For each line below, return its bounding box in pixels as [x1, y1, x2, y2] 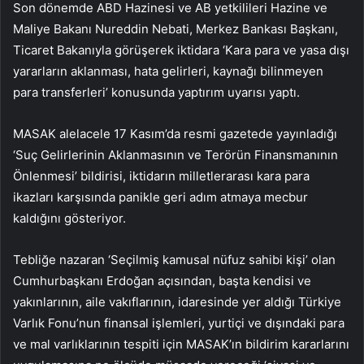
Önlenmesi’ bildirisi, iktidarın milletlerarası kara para [13, 168, 310, 184]
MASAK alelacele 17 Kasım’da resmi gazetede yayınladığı [13, 126, 337, 142]
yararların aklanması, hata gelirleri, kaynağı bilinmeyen [13, 63, 323, 80]
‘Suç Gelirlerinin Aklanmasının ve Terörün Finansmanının [13, 147, 338, 163]
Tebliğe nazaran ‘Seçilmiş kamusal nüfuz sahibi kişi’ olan [13, 252, 336, 268]
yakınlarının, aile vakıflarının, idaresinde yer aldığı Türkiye [13, 294, 341, 310]
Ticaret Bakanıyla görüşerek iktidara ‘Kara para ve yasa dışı [13, 42, 349, 58]
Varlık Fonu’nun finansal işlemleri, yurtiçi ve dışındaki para [13, 315, 344, 331]
